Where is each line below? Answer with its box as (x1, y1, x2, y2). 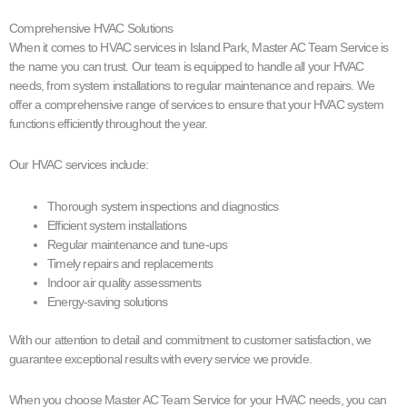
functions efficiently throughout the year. (9, 115, 208, 131)
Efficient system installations (47, 217, 186, 233)
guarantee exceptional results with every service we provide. (9, 351, 313, 366)
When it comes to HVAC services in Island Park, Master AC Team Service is (9, 39, 389, 55)
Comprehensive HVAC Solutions (9, 20, 174, 35)
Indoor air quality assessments (47, 274, 201, 290)
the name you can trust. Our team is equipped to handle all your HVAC (9, 58, 364, 74)
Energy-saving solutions (47, 293, 168, 309)
